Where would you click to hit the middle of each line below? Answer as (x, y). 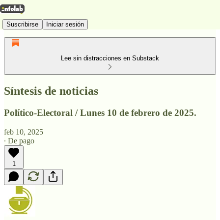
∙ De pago (19, 140)
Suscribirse (22, 24)
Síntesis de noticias (51, 91)
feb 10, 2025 (24, 132)
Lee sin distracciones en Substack (110, 58)
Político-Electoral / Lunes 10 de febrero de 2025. (100, 112)
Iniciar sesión (65, 24)
